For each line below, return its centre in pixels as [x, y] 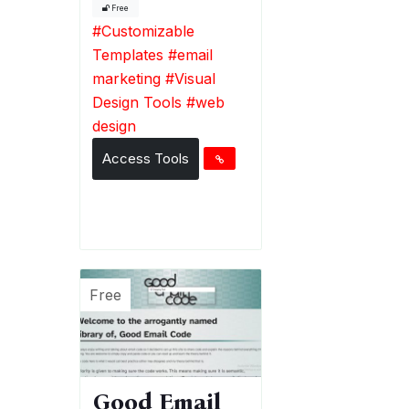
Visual [194, 78]
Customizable [147, 31]
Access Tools [145, 158]
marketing [126, 78]
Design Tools [136, 102]
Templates [127, 54]
